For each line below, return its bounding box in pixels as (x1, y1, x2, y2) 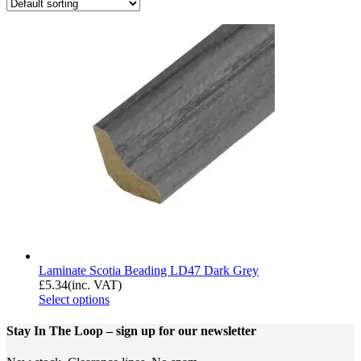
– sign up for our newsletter (106, 324, 256, 338)
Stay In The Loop (6, 324, 106, 338)
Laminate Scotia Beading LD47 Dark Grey (39, 263, 259, 277)
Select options (39, 292, 110, 306)
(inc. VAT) (68, 277, 122, 292)
